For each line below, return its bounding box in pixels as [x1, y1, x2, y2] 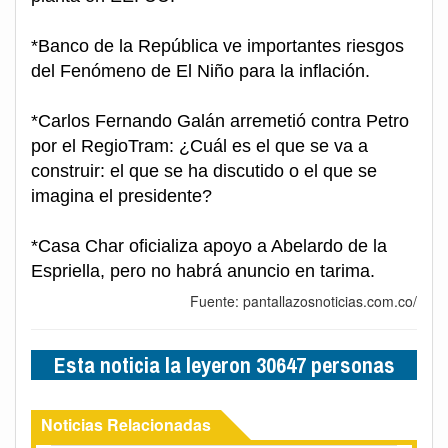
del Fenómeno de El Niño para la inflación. [31, 61, 370, 82]
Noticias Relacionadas [41, 413, 211, 437]
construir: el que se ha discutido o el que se [31, 161, 377, 182]
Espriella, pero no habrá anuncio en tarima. [31, 261, 375, 282]
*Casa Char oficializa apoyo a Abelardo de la [31, 236, 387, 257]
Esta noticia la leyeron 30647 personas [53, 350, 395, 381]
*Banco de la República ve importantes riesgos [31, 36, 404, 57]
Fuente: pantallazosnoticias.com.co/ [190, 291, 417, 312]
